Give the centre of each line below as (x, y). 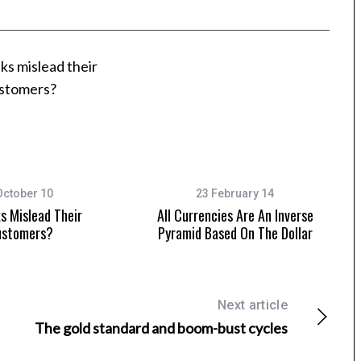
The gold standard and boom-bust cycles (161, 328)
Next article (253, 305)
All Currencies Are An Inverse (235, 216)
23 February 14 (235, 194)
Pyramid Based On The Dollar (235, 233)
